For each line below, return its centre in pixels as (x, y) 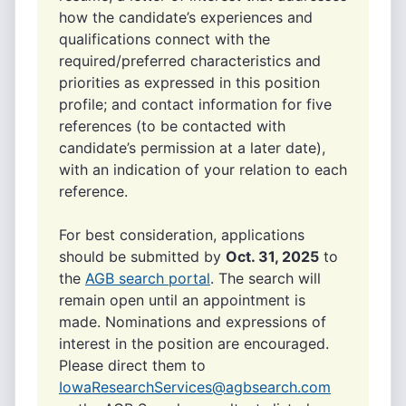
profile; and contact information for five (195, 104)
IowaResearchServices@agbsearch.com (195, 387)
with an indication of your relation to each (203, 169)
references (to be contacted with (172, 126)
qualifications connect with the (164, 39)
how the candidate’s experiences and (186, 17)
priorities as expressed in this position (189, 82)
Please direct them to (132, 365)
